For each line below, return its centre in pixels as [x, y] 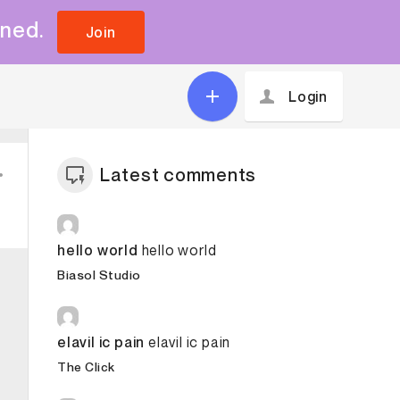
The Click [86, 367]
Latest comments [179, 175]
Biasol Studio [99, 275]
